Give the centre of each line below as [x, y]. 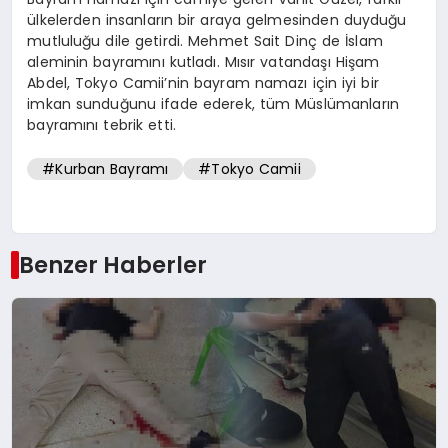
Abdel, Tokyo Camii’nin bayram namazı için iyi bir [203, 82]
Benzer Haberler [112, 265]
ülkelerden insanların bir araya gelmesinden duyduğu [217, 19]
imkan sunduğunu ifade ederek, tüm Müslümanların [213, 103]
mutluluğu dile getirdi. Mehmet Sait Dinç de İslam [205, 40]
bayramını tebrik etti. [102, 124]
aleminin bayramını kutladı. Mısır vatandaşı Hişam [203, 61]
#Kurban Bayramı [105, 169]
